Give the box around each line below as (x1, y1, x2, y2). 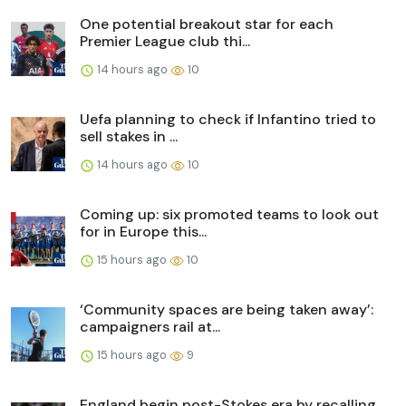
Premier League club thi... (80, 32, 250, 52)
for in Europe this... (80, 222, 207, 242)
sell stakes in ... (80, 127, 178, 147)
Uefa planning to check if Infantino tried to (80, 110, 376, 130)
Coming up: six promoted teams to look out (80, 205, 379, 225)
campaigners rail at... (80, 317, 220, 337)
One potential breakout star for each (80, 14, 333, 34)
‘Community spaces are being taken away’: (80, 300, 373, 320)
